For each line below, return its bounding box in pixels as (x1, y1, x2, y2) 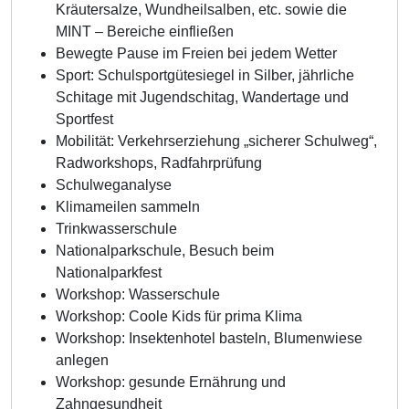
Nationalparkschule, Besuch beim (56, 243, 274, 258)
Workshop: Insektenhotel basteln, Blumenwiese (56, 330, 362, 346)
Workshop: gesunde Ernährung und (56, 374, 286, 390)
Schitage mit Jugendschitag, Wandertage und (56, 89, 349, 105)
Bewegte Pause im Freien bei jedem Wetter (56, 46, 337, 61)
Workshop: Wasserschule (56, 287, 220, 302)
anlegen (56, 352, 109, 368)
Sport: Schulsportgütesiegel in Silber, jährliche (56, 68, 354, 83)
